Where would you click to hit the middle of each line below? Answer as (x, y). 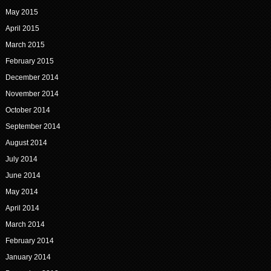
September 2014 (33, 127)
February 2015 (29, 61)
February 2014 (29, 241)
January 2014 (28, 257)
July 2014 (21, 159)
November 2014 (32, 94)
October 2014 (28, 110)
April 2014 (22, 208)
